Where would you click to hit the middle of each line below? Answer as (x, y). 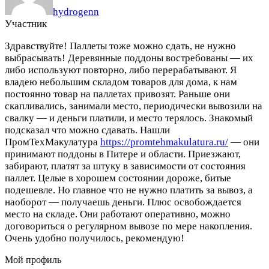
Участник (26, 23)
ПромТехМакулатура (53, 142)
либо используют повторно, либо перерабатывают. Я (121, 70)
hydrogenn (76, 11)
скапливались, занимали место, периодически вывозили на (134, 106)
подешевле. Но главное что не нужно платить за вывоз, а (129, 190)
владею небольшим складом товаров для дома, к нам (121, 82)
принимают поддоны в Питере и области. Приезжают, (123, 154)
